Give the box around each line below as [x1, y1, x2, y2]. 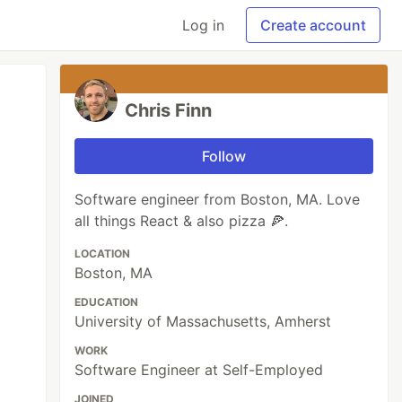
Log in [182, 16, 224, 34]
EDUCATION [74, 295, 139, 309]
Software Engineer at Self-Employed [74, 361, 324, 379]
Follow [202, 147, 247, 165]
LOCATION [74, 247, 131, 260]
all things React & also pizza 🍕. [74, 212, 289, 230]
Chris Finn [125, 100, 213, 121]
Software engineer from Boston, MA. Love [74, 190, 361, 208]
